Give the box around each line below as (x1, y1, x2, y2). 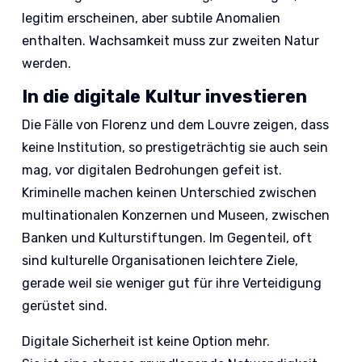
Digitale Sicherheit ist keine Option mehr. (22, 334, 271, 350)
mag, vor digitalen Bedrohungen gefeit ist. (22, 162, 283, 179)
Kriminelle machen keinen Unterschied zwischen (22, 185, 318, 201)
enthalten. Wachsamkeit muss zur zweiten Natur (22, 33, 320, 49)
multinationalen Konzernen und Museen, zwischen (22, 208, 330, 224)
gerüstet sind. (22, 298, 108, 314)
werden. (22, 56, 72, 72)
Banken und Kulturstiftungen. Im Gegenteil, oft (22, 230, 313, 246)
